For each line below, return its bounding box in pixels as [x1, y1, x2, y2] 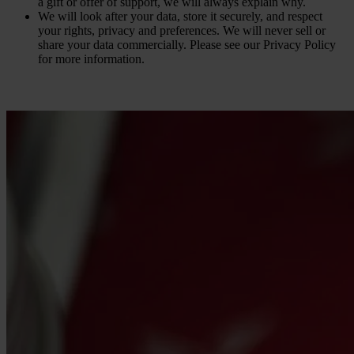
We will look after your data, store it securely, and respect [38, 9, 322, 24]
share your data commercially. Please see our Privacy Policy [38, 38, 336, 52]
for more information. [38, 52, 145, 66]
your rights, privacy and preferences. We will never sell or [38, 24, 326, 38]
